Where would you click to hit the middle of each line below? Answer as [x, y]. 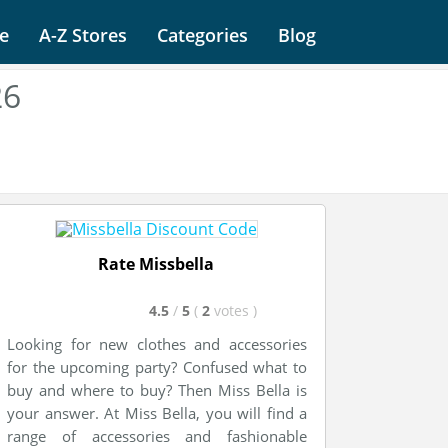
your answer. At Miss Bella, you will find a [157, 413]
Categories [202, 35]
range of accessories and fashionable [157, 436]
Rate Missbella [156, 264]
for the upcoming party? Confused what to [157, 367]
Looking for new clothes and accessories [157, 344]
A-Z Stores [83, 35]
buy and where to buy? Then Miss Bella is [157, 390]
